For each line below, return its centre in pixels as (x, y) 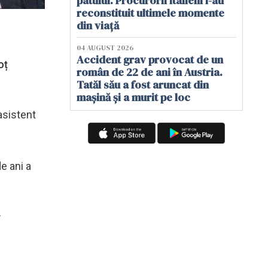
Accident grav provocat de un (150, 60)
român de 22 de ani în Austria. (150, 72)
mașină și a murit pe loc (133, 97)
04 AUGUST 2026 (105, 48)
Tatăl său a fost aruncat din (143, 85)
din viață (98, 25)
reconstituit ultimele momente (150, 13)
